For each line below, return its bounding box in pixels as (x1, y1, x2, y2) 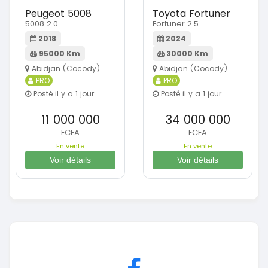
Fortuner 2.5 (153, 18, 199, 30)
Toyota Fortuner (153, 7, 230, 21)
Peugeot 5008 (25, 7, 92, 21)
